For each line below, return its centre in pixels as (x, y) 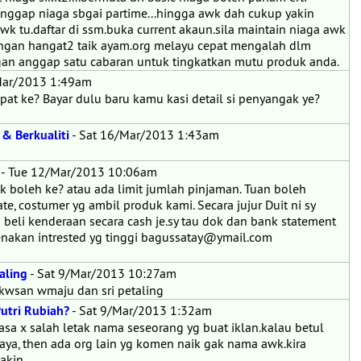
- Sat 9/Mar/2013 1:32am (141, 310)
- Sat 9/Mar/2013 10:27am (102, 273)
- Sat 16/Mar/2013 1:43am (144, 135)
